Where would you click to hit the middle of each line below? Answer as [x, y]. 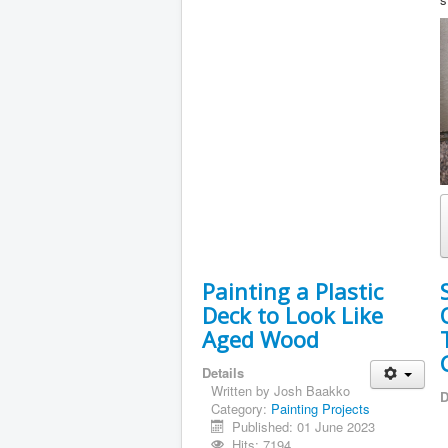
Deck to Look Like [292, 315]
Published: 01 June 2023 [304, 427]
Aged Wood [260, 339]
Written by [242, 391]
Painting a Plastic [292, 291]
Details [223, 373]
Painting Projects [320, 409]
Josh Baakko [312, 391]
